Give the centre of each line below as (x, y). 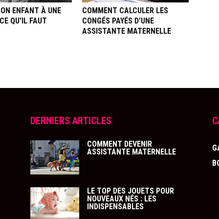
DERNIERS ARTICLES (71, 121)
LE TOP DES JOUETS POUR (131, 191)
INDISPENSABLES (115, 207)
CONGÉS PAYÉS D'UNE (118, 21)
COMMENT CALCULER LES (125, 11)
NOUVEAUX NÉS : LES (122, 199)
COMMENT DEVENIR (120, 144)
